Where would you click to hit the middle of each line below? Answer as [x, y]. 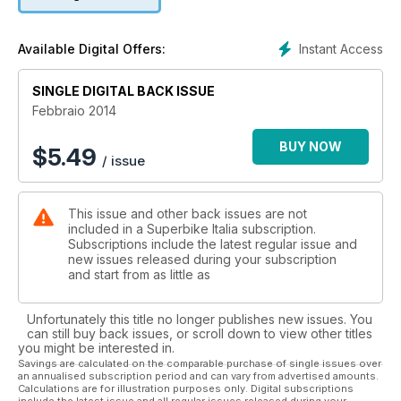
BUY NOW [311, 147]
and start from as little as [139, 275]
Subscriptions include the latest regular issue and [213, 244]
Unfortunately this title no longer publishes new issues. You [200, 320]
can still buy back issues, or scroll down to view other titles [200, 334]
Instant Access [341, 49]
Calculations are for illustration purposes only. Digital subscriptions [186, 389]
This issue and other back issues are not [188, 214]
